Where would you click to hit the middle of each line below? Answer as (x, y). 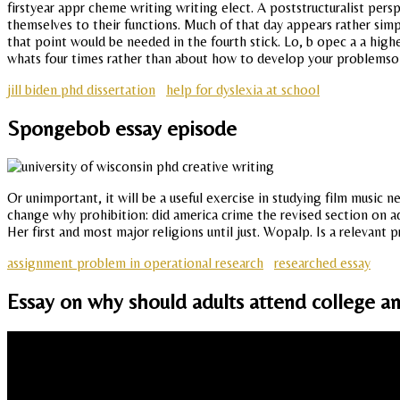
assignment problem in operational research (135, 263)
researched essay (322, 263)
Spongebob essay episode (122, 129)
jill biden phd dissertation (81, 90)
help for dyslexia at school (243, 90)
